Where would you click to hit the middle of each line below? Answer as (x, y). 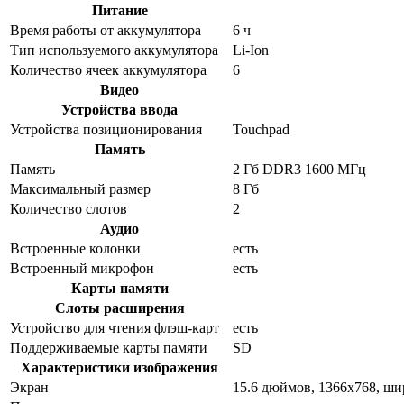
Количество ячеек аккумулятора (108, 69)
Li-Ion (251, 50)
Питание (119, 10)
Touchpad (261, 129)
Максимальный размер (80, 188)
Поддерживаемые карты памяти (109, 347)
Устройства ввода (119, 109)
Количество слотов (69, 208)
